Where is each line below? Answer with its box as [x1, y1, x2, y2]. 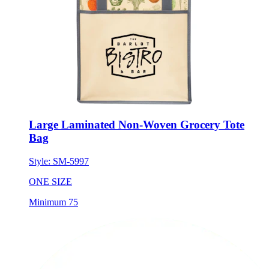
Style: [29, 156, 53, 166]
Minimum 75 [29, 196, 78, 207]
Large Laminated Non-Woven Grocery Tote [29, 118, 244, 131]
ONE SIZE [29, 176, 72, 187]
